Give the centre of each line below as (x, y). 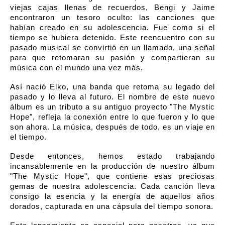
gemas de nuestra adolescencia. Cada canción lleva (113, 187)
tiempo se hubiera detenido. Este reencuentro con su (113, 38)
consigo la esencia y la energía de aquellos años (113, 197)
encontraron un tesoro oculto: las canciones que (113, 18)
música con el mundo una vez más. (77, 68)
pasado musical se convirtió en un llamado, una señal (113, 48)
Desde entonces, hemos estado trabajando (113, 156)
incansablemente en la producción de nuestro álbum (113, 166)
